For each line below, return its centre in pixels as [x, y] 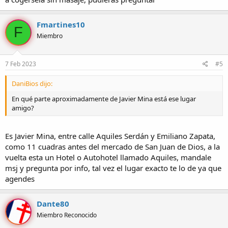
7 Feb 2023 [21, 64]
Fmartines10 [61, 24]
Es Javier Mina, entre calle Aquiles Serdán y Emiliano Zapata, [110, 136]
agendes [20, 178]
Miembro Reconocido [67, 215]
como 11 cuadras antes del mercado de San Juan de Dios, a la [112, 146]
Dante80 [53, 203]
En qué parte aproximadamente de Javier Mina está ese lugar [104, 99]
